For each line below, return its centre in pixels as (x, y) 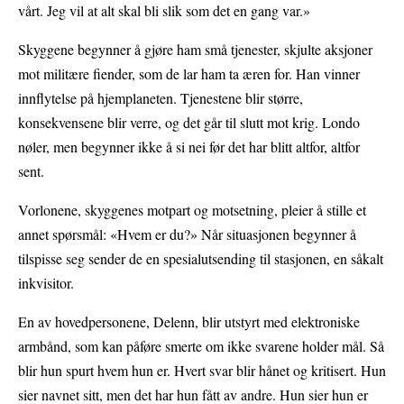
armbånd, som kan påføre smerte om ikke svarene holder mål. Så (201, 345)
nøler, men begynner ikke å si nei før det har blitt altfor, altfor (189, 146)
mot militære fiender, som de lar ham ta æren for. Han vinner (189, 73)
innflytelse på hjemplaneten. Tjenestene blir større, (161, 97)
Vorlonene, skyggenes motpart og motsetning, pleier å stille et (192, 209)
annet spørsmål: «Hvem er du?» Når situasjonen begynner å (187, 234)
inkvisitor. (46, 282)
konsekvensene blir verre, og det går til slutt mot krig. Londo (189, 122)
